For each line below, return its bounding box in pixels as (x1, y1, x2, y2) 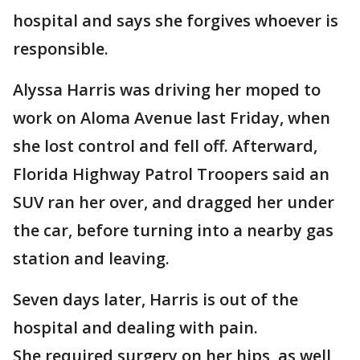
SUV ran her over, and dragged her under (13, 191, 334, 213)
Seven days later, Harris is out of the (13, 288, 298, 310)
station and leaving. (13, 247, 170, 269)
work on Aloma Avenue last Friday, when (13, 107, 330, 129)
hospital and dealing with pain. (13, 317, 258, 338)
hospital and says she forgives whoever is (13, 10, 338, 31)
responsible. (13, 38, 108, 59)
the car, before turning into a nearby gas (13, 219, 333, 241)
